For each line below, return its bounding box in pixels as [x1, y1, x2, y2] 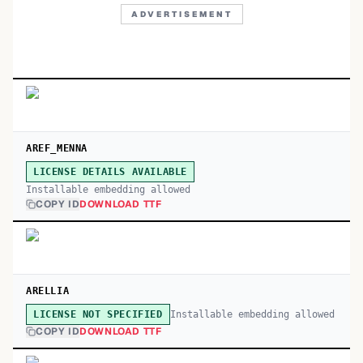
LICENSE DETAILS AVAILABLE [33, 166, 187, 177]
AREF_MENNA [26, 143, 88, 154]
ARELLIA [26, 285, 70, 297]
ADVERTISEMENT [130, 9, 233, 19]
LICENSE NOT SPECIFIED [33, 309, 163, 320]
